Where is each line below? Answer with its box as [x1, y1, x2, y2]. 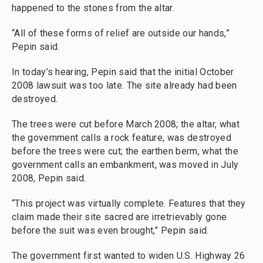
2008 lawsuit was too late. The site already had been [12, 80, 237, 91]
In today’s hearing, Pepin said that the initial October [12, 66, 234, 77]
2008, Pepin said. [12, 173, 86, 184]
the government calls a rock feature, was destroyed [12, 132, 231, 143]
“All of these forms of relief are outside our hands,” [12, 28, 230, 39]
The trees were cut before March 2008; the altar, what [12, 119, 240, 130]
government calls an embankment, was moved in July [12, 159, 239, 170]
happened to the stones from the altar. [12, 2, 175, 14]
